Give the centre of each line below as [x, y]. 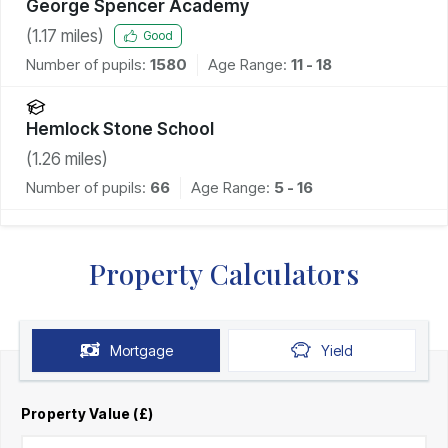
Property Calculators [224, 273]
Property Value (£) [87, 413]
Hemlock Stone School [120, 128]
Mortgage [141, 350]
